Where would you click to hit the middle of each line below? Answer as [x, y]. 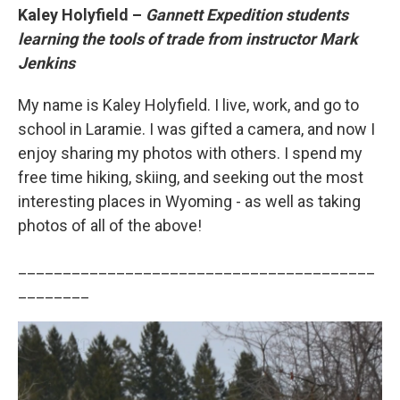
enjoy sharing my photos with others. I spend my [190, 153]
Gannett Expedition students [247, 14]
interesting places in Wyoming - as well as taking [189, 201]
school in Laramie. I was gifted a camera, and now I [196, 129]
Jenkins [46, 62]
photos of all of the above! [110, 225]
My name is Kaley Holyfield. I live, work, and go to [188, 104]
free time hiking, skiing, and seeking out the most [191, 177]
